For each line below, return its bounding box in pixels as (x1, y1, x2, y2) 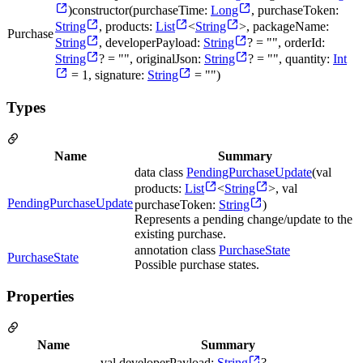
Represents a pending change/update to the (135, 211, 352, 226)
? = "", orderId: (247, 36, 325, 50)
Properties (6, 288, 74, 305)
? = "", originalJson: (99, 52, 204, 66)
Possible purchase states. (135, 257, 259, 271)
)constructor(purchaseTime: (68, 3, 211, 18)
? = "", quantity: (248, 52, 333, 66)
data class (135, 164, 186, 179)
